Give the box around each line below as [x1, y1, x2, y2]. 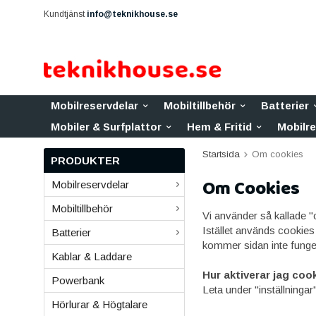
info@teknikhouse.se [87, 9, 178, 19]
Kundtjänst [44, 9, 87, 19]
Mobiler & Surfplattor [51, 121, 162, 133]
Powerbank [51, 274, 104, 286]
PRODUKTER [51, 154, 120, 166]
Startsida [202, 149, 240, 159]
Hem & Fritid [187, 121, 252, 133]
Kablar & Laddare [51, 250, 132, 262]
